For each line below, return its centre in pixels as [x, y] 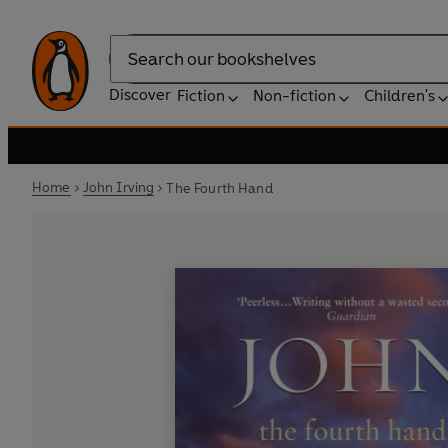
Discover [140, 94]
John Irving [118, 187]
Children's [399, 95]
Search [134, 69]
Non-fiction [294, 95]
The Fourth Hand [219, 188]
